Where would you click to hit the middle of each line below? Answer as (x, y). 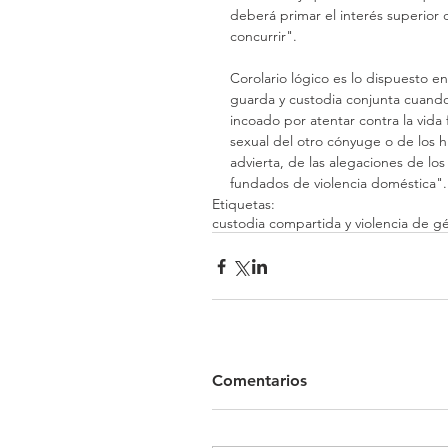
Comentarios (259, 381)
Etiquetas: (243, 204)
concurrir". (263, 36)
